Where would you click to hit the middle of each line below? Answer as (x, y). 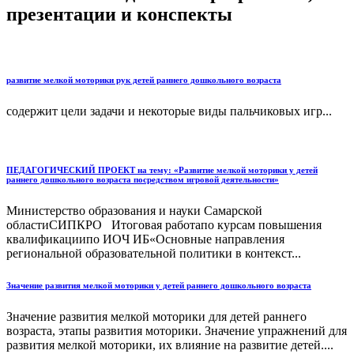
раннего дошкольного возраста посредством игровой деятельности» (143, 179)
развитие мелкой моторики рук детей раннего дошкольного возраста (144, 79)
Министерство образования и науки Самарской (134, 210)
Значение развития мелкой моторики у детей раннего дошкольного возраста (159, 285)
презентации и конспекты (119, 14)
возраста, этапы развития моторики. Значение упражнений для (177, 330)
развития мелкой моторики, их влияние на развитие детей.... (170, 345)
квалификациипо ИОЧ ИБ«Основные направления (145, 239)
